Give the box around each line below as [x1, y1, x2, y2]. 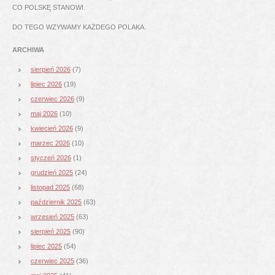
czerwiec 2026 [31, 95, 74, 103]
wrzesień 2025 [31, 212, 74, 220]
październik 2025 [31, 198, 82, 206]
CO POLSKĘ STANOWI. [12, 3, 85, 11]
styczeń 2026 [31, 153, 71, 161]
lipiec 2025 [31, 242, 62, 250]
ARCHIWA [12, 45, 44, 53]
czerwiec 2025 [31, 257, 74, 265]
